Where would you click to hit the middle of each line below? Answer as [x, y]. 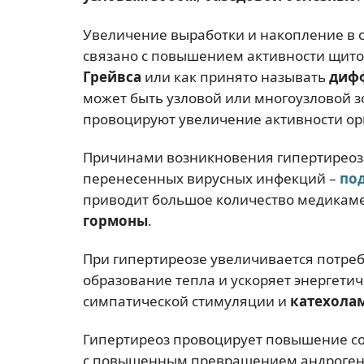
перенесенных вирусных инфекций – [211, 178]
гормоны [115, 220]
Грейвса [112, 76]
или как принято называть [235, 76]
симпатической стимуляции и [186, 301]
